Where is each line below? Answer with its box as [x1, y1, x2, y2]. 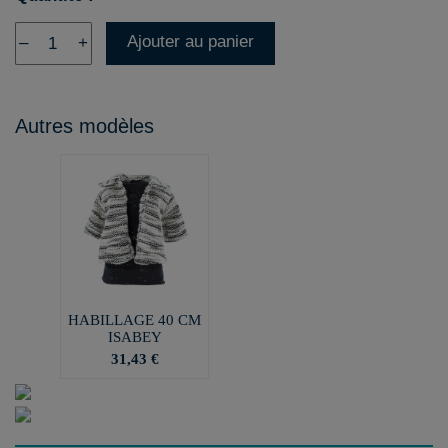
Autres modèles [15, 115, 154, 137]
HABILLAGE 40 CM [68, 311, 201, 328]
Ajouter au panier [127, 32, 254, 51]
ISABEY [107, 328, 162, 345]
